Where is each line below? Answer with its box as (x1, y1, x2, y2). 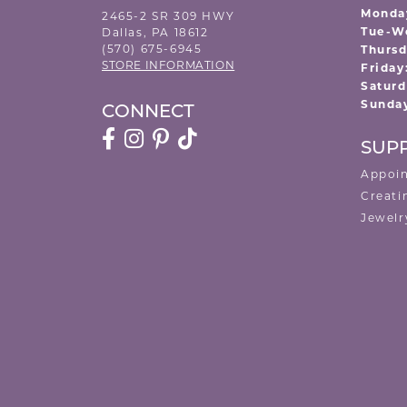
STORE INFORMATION (102, 61, 235, 72)
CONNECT (102, 104, 194, 122)
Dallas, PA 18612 (102, 28, 209, 39)
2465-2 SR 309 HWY (102, 12, 235, 23)
